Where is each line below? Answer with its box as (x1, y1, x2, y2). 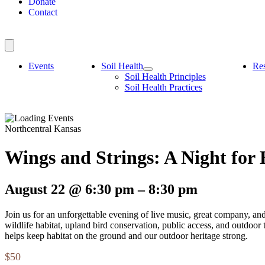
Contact (28, 7, 57, 17)
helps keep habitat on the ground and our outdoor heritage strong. (5, 230, 248, 241)
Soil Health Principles (124, 72, 206, 82)
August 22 (5, 181, 69, 197)
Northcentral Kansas (5, 124, 81, 134)
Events (28, 61, 54, 71)
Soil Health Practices (124, 82, 202, 92)
